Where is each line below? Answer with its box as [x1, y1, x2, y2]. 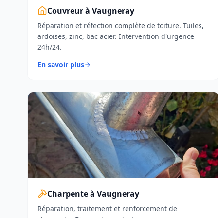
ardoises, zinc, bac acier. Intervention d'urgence [37, 32, 194, 41]
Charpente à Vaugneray [47, 188, 139, 199]
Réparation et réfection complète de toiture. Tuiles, [37, 21, 204, 30]
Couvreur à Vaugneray [47, 5, 134, 16]
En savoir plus [37, 60, 84, 69]
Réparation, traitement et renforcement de [37, 204, 177, 213]
